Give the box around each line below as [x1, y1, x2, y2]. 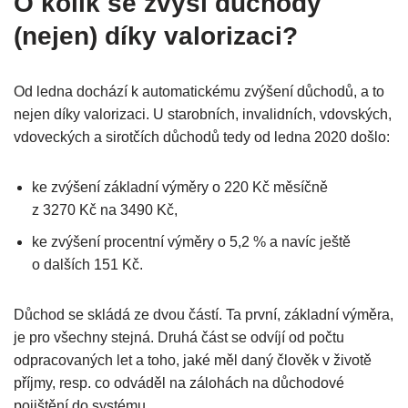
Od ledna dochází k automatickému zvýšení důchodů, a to [14, 84, 384, 100]
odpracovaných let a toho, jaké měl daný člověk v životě [14, 352, 372, 369]
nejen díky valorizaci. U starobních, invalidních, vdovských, [14, 107, 392, 123]
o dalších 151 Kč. [32, 257, 143, 273]
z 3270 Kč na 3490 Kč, [32, 202, 178, 219]
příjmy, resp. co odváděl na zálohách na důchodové [14, 375, 344, 392]
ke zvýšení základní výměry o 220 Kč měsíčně [32, 179, 328, 196]
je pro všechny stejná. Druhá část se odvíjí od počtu [14, 330, 344, 346]
